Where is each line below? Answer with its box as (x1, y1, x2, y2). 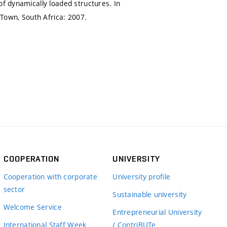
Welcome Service (3, 202, 62, 212)
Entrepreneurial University (112, 207, 202, 217)
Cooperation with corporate (3, 171, 97, 181)
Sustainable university (112, 189, 187, 199)
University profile (112, 171, 171, 181)
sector (3, 184, 25, 194)
